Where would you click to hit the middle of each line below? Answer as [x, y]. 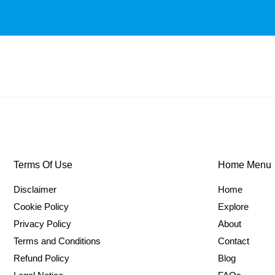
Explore [233, 207]
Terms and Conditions [57, 241]
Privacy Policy [42, 224]
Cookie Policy [41, 207]
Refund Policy [41, 258]
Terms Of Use [43, 165]
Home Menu [244, 165]
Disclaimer [35, 189]
